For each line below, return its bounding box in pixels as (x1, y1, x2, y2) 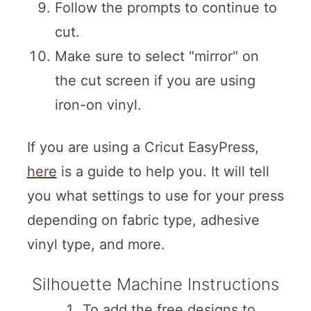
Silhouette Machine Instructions (32, 274, 279, 295)
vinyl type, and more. (26, 236, 165, 253)
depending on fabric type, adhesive (26, 212, 260, 229)
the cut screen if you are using (54, 72, 255, 90)
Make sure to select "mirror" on (54, 48, 259, 65)
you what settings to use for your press (26, 187, 284, 205)
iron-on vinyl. (54, 96, 142, 114)
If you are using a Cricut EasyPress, (26, 139, 259, 156)
